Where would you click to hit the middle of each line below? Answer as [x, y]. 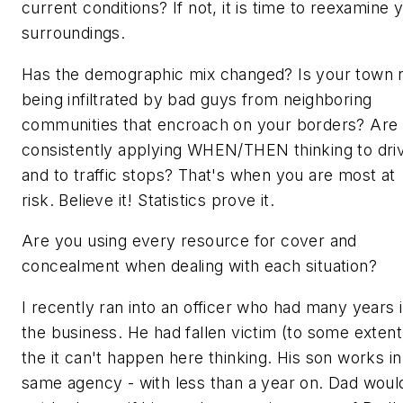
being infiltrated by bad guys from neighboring [197, 99]
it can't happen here [127, 357]
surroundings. [74, 33]
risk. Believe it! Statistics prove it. [148, 200]
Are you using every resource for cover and [189, 241]
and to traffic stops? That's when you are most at [209, 175]
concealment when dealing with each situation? [199, 266]
